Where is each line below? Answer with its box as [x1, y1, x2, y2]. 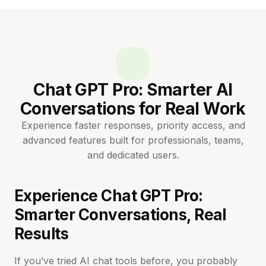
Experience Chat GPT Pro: [14, 186, 203, 205]
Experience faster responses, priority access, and [21, 119, 245, 131]
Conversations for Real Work [20, 99, 246, 119]
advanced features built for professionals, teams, [22, 134, 244, 146]
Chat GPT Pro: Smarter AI [33, 80, 233, 100]
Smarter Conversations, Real [14, 205, 226, 224]
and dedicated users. [87, 149, 179, 161]
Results [14, 224, 69, 243]
